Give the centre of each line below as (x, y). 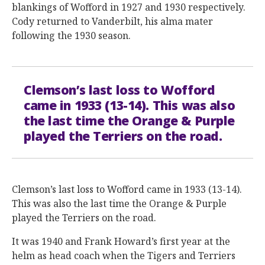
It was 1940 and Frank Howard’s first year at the (121, 241)
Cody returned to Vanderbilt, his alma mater (112, 21)
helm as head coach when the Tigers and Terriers (124, 256)
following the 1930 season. (71, 35)
